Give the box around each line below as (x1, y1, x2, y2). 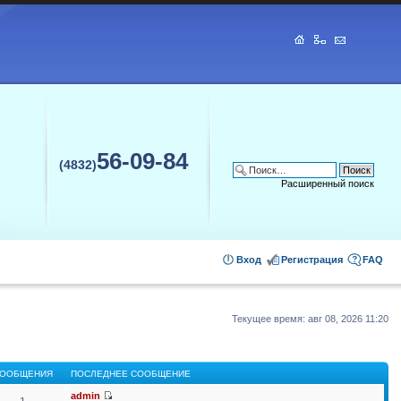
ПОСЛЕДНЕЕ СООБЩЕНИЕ (71, 368, 192, 379)
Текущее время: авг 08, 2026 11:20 (232, 313, 388, 324)
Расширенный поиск (281, 178, 374, 189)
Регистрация (281, 254, 343, 265)
